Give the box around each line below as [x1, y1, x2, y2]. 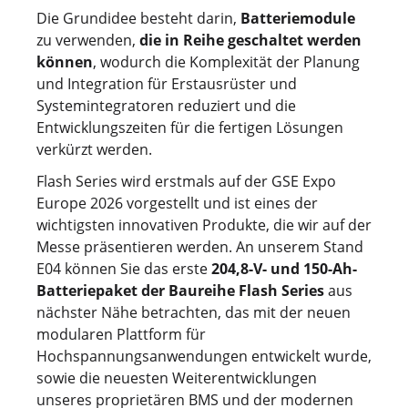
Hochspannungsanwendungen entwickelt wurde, [36, 345, 372, 366]
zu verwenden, [36, 30, 136, 51]
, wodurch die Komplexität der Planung [93, 52, 360, 73]
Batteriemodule [240, 8, 355, 29]
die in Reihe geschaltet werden [136, 30, 362, 51]
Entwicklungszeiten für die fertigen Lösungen [36, 117, 343, 138]
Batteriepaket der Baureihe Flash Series [36, 280, 324, 301]
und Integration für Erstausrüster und [36, 74, 297, 95]
